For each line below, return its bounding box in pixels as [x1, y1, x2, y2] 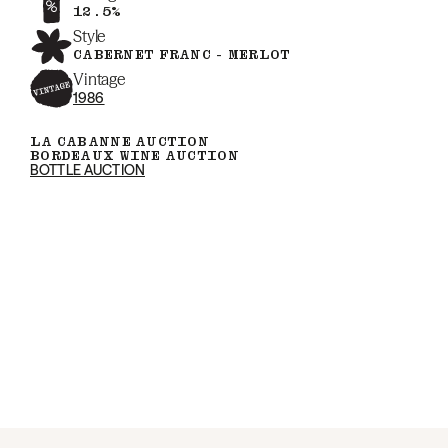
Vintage [73, 69, 125, 89]
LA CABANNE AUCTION [30, 133, 210, 150]
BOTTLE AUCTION [30, 161, 145, 179]
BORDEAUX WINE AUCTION [30, 147, 239, 164]
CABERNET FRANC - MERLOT [73, 46, 291, 63]
